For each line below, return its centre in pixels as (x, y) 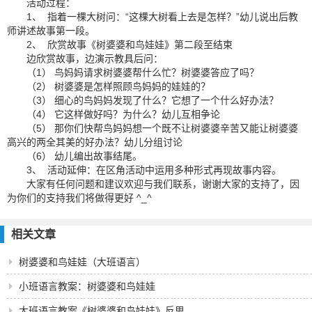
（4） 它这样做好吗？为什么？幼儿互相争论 (123, 114)
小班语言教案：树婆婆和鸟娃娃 (87, 286)
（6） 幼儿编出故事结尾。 (84, 156)
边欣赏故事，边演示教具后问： (95, 58)
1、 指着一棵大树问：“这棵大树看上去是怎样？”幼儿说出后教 (162, 17)
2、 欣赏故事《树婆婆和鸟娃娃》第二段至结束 (130, 45)
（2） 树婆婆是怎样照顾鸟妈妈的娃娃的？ (118, 86)
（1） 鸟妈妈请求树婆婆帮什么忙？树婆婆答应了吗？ (143, 72)
